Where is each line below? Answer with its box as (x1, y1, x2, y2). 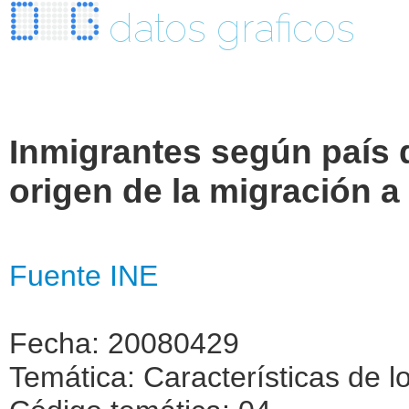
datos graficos (109, 5, 355, 52)
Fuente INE (9, 258, 158, 292)
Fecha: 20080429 (9, 326, 239, 360)
